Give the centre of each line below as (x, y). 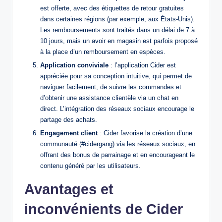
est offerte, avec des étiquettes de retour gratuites (112, 8)
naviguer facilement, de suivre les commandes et (111, 87)
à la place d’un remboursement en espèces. (103, 52)
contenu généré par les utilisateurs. (90, 166)
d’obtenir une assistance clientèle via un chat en (109, 98)
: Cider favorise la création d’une (145, 133)
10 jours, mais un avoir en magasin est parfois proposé (119, 41)
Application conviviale (74, 65)
